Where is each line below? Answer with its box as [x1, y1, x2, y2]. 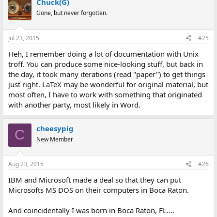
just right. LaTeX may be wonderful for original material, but [8, 79, 208, 89]
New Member [36, 135, 73, 143]
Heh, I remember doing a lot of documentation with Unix [8, 48, 199, 59]
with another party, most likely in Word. [8, 99, 140, 109]
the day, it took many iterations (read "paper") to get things [8, 69, 205, 79]
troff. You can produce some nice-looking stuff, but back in [8, 59, 203, 69]
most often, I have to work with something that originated [8, 89, 202, 99]
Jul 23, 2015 [8, 33, 39, 42]
